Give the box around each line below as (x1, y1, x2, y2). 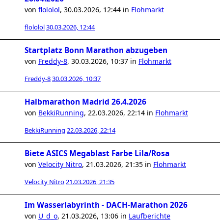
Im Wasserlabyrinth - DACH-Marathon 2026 (25, 200, 188, 210)
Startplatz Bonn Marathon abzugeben (25, 45, 167, 55)
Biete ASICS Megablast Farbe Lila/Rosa (25, 148, 169, 159)
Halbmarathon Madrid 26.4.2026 (25, 97, 146, 107)
